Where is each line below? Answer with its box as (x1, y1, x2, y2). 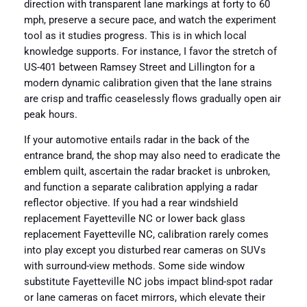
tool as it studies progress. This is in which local (23, 29, 247, 42)
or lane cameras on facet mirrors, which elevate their (23, 292, 265, 304)
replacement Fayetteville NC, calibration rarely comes (23, 229, 269, 241)
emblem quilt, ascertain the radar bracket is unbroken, (23, 166, 270, 178)
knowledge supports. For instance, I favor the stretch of (23, 45, 277, 58)
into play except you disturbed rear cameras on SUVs (23, 245, 266, 257)
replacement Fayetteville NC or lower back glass (23, 213, 245, 225)
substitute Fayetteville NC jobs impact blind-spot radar (23, 276, 273, 288)
